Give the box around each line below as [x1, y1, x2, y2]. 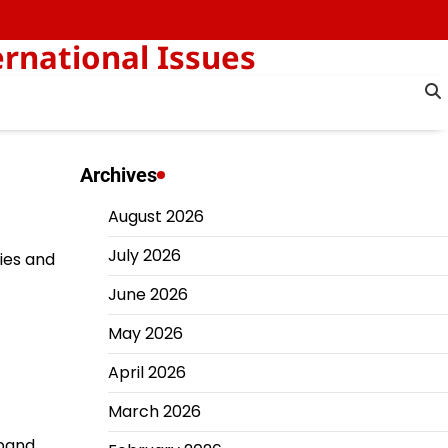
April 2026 [107, 361, 186, 384]
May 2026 [107, 322, 183, 345]
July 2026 [107, 244, 181, 267]
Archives [79, 163, 157, 187]
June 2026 [107, 283, 188, 306]
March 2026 [107, 400, 201, 423]
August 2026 [107, 205, 204, 228]
